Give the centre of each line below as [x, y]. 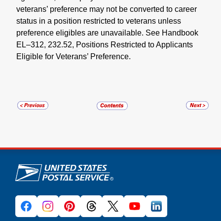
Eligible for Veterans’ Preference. [74, 57]
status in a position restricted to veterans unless [99, 21]
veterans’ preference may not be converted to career [107, 9]
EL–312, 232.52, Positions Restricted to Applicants [105, 45]
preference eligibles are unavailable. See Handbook [107, 33]
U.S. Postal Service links [69, 164]
